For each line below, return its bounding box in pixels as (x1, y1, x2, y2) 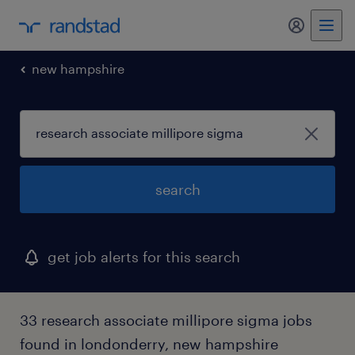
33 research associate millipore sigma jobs (20, 311, 312, 329)
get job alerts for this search (48, 248, 240, 265)
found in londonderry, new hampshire (20, 335, 278, 353)
